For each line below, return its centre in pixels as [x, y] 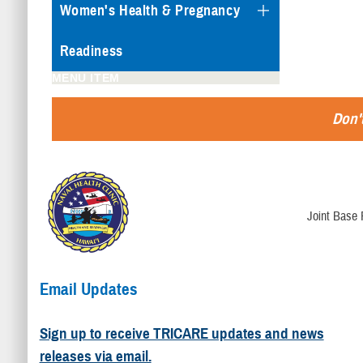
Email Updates [88, 289]
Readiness [91, 51]
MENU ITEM [85, 78]
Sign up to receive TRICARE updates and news [181, 333]
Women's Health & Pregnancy [150, 11]
